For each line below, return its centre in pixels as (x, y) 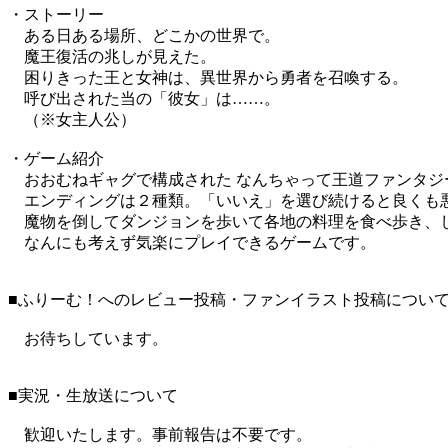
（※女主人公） (72, 120)
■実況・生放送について (93, 396)
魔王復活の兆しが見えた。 (112, 57)
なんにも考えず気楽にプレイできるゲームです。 (192, 243)
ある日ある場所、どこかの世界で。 (144, 36)
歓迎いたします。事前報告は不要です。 (160, 435)
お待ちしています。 (88, 339)
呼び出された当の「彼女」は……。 (144, 99)
